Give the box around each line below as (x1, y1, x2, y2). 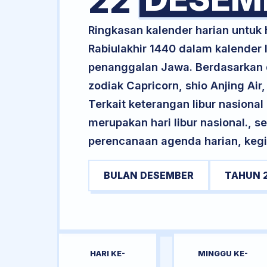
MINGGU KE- (197, 249, 248, 258)
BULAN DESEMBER (104, 169, 194, 181)
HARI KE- (90, 249, 126, 258)
